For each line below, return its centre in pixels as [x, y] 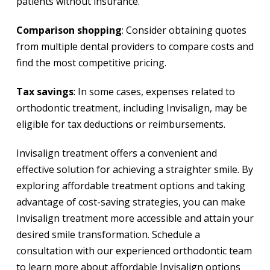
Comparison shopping [69, 30]
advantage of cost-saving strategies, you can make [130, 202]
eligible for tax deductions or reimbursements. [121, 124]
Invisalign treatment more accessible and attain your [135, 218]
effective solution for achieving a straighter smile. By [134, 169]
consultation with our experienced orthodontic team [134, 250]
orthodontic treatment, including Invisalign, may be [131, 108]
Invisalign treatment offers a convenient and [116, 153]
